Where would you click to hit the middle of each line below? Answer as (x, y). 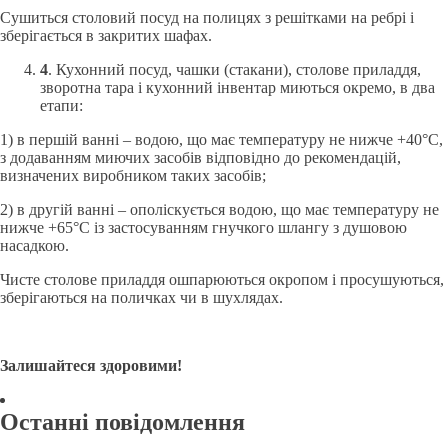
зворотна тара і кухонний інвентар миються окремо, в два (237, 87)
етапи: (61, 105)
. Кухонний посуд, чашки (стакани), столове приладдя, (234, 69)
